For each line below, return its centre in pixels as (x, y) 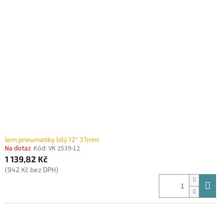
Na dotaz (18, 149)
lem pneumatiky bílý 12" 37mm (52, 140)
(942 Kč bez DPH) (32, 170)
